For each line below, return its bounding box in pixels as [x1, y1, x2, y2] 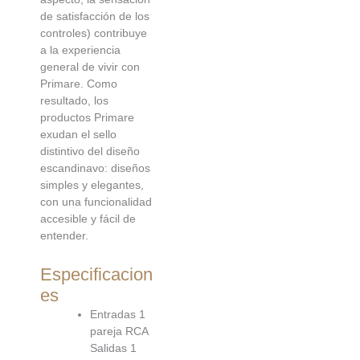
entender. [40, 229, 88, 243]
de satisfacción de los [40, 10, 149, 23]
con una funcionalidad [40, 195, 152, 209]
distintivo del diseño [40, 145, 140, 158]
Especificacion [40, 264, 153, 284]
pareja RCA [90, 324, 148, 337]
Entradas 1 [90, 307, 145, 321]
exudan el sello [40, 128, 117, 141]
